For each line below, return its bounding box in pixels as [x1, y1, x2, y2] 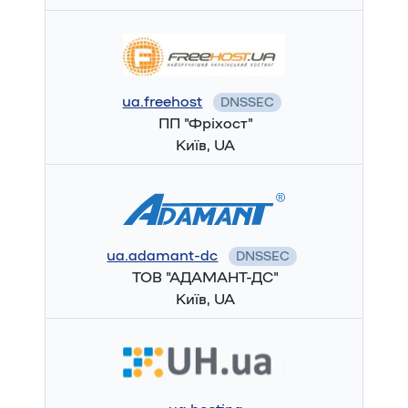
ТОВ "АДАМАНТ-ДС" [132, 270, 280, 285]
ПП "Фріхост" [158, 117, 253, 131]
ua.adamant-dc [107, 249, 219, 263]
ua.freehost [122, 95, 203, 109]
